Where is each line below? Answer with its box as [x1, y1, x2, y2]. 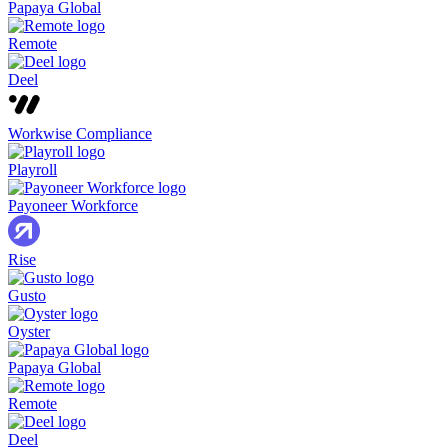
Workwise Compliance [8, 125, 152, 143]
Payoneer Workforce [8, 197, 138, 215]
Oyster [8, 323, 50, 341]
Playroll [8, 161, 57, 179]
